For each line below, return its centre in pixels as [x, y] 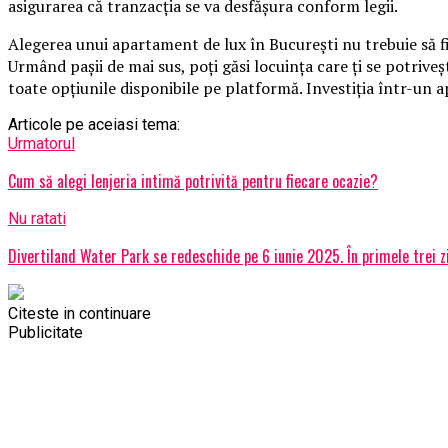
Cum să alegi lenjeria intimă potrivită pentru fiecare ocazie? [193, 180]
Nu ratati [37, 218]
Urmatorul [41, 143]
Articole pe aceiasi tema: [94, 124]
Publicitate [45, 332]
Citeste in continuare [79, 313]
